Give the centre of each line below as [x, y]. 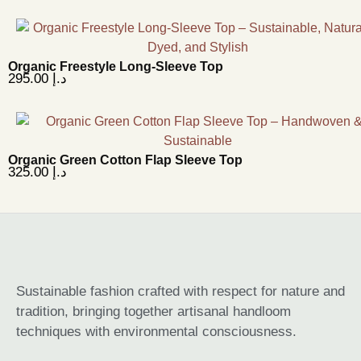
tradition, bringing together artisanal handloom [154, 311]
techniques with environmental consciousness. [156, 331]
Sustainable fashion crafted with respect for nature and [180, 291]
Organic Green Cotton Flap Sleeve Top [125, 160]
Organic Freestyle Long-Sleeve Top [116, 67]
